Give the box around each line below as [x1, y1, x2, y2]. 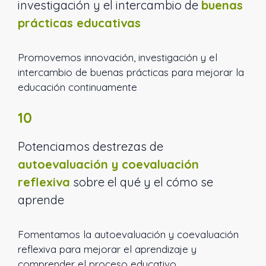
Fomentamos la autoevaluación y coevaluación [18, 228, 239, 241]
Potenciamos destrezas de [18, 139, 163, 154]
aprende [18, 192, 64, 208]
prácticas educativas [18, 15, 141, 30]
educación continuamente [18, 80, 137, 93]
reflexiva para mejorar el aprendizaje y [18, 243, 197, 256]
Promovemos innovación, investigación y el [18, 50, 217, 64]
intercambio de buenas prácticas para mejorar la [18, 65, 244, 78]
